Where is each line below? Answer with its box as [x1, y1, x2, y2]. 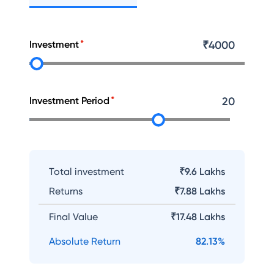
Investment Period [29, 95, 109, 106]
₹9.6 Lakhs [179, 166, 225, 177]
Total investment [49, 166, 124, 177]
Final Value [49, 211, 98, 223]
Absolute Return [49, 235, 120, 247]
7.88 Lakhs [180, 185, 225, 197]
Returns [49, 185, 83, 197]
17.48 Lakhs [176, 211, 225, 223]
